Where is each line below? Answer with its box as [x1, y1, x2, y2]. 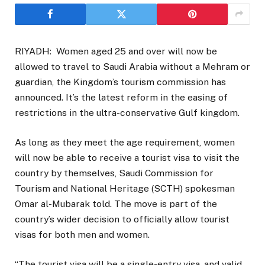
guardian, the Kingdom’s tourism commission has [15, 76, 226, 88]
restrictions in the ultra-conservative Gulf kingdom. [15, 106, 240, 118]
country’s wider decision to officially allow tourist [15, 214, 230, 225]
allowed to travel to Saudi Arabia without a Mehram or [15, 60, 250, 72]
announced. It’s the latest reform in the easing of [15, 91, 228, 103]
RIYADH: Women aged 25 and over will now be [15, 45, 217, 57]
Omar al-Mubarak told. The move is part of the [15, 198, 217, 210]
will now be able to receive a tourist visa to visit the [15, 152, 240, 164]
